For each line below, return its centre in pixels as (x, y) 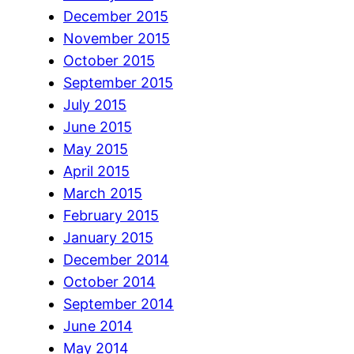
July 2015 (95, 104)
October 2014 (109, 281)
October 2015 (109, 60)
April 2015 (96, 171)
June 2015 (98, 126)
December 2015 (116, 16)
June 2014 (98, 326)
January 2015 (108, 237)
